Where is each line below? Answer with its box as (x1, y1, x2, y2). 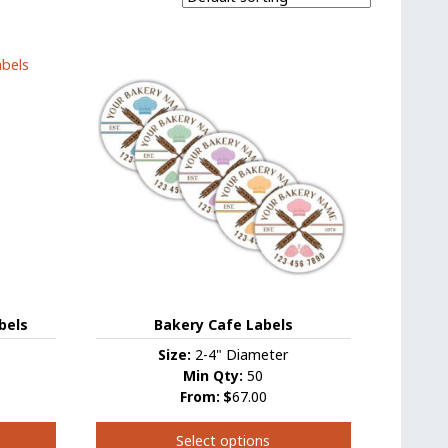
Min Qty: (183, 366, 244, 386)
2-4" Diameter (191, 345, 289, 365)
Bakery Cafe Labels (153, 315, 293, 335)
